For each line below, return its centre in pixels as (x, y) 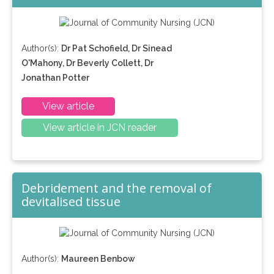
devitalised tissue (71, 202)
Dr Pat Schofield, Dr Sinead (117, 49)
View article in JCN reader (99, 128)
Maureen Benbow (98, 259)
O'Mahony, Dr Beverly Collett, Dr (87, 63)
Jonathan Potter (55, 78)
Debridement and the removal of (117, 188)
